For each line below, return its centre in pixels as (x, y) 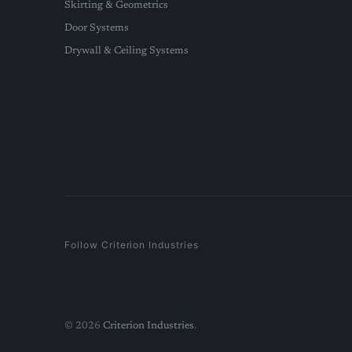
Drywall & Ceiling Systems (126, 51)
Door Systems (97, 28)
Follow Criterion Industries (132, 245)
